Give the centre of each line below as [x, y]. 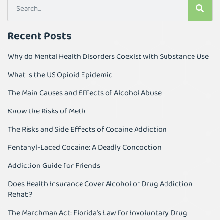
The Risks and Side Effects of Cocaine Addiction [87, 130]
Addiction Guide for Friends [54, 166]
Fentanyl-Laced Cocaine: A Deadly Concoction [85, 148]
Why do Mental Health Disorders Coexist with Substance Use [108, 57]
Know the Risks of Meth [47, 111]
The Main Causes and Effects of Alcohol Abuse [85, 93]
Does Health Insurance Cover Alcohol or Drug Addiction [100, 184]
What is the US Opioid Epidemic [60, 75]
